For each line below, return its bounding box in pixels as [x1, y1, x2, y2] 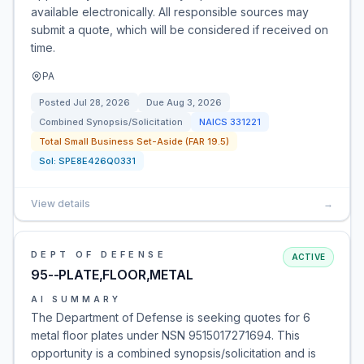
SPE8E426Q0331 [58, 155, 136, 167]
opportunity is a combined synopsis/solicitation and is [31, 346, 316, 360]
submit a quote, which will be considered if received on [31, 23, 328, 37]
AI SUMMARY [31, 294, 121, 304]
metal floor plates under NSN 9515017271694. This [31, 328, 300, 342]
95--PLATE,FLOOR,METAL [31, 266, 193, 283]
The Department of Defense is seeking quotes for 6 [31, 310, 310, 324]
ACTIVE [291, 252, 325, 262]
